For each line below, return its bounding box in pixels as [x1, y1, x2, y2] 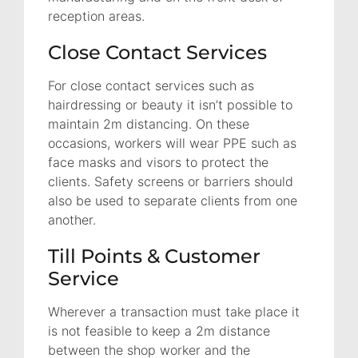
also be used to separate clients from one [48, 192, 297, 209]
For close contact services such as [48, 77, 254, 93]
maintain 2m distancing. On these [48, 115, 249, 132]
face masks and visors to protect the [48, 153, 268, 170]
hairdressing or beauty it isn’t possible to [48, 96, 292, 113]
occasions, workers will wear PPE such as [48, 134, 296, 151]
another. [48, 211, 96, 228]
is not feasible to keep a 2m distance [48, 322, 270, 339]
